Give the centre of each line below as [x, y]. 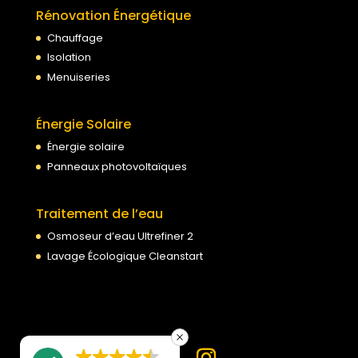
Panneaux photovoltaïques [117, 166]
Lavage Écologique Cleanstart [125, 256]
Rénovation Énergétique [113, 15]
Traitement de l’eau [99, 214]
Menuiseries [78, 77]
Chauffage [75, 38]
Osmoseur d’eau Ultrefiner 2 [120, 237]
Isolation [69, 58]
